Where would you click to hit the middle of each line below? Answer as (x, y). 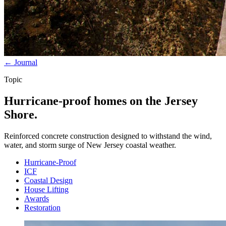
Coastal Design (48, 180)
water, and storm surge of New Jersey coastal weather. (90, 145)
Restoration (42, 207)
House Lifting (46, 189)
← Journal (21, 62)
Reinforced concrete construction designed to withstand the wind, (108, 136)
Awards (37, 198)
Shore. (21, 114)
